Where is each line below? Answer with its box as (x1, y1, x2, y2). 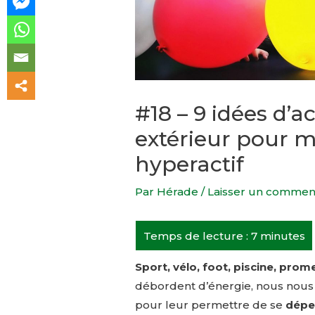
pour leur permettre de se (135, 298, 285, 312)
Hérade (157, 185, 201, 199)
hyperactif (135, 151, 244, 178)
